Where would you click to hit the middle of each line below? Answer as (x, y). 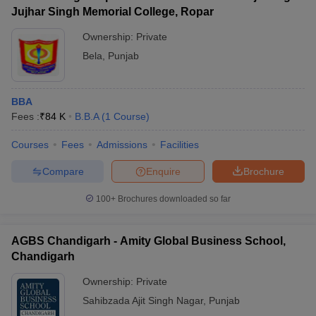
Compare (63, 171)
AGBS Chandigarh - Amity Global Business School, (148, 241)
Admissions (122, 145)
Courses (30, 145)
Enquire (163, 171)
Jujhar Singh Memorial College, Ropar (113, 12)
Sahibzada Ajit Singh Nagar (143, 300)
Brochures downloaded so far (173, 199)
